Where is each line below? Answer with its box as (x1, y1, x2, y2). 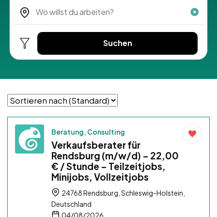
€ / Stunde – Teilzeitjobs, (51, 160, 166, 172)
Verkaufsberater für (51, 139, 140, 151)
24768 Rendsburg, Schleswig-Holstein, (61, 188, 185, 198)
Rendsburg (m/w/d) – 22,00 (51, 150, 179, 162)
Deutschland (51, 200, 92, 209)
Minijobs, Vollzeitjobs (51, 171, 149, 183)
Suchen (103, 38, 132, 48)
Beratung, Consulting (51, 127, 125, 137)
